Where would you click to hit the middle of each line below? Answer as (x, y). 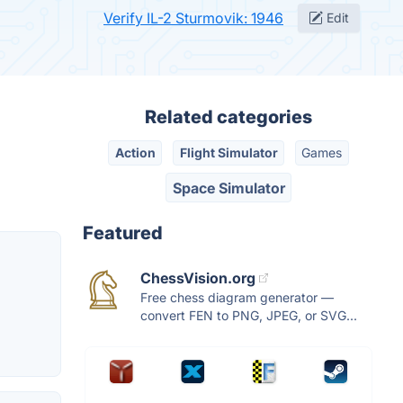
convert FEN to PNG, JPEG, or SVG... (249, 315)
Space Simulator (228, 188)
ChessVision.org (198, 278)
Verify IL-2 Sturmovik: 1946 (193, 18)
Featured (123, 233)
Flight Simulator (228, 153)
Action (135, 153)
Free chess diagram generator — (237, 297)
